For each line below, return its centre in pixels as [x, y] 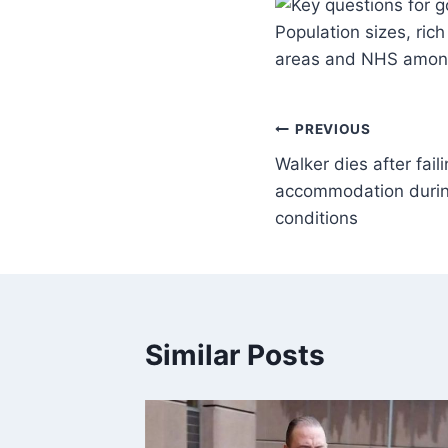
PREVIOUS [333, 129]
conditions [316, 217]
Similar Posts [235, 354]
